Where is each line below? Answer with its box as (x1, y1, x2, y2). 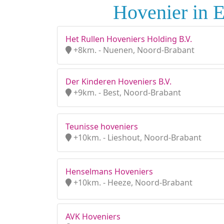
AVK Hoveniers (65, 211, 120, 222)
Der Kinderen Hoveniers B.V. (65, 76, 171, 87)
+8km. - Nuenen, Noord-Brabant (71, 44, 194, 55)
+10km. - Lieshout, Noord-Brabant (71, 132, 201, 143)
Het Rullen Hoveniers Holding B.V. (65, 33, 192, 44)
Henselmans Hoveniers (65, 166, 153, 177)
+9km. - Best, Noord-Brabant (71, 87, 181, 98)
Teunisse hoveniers (65, 121, 138, 132)
